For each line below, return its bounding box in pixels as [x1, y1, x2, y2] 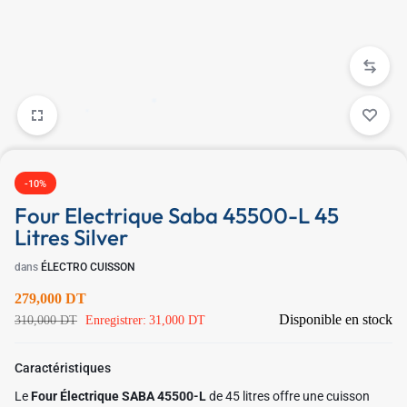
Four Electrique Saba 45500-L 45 [15, 202, 339, 229]
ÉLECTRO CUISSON [41, 261, 135, 273]
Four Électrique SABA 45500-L [31, 389, 206, 403]
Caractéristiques [15, 361, 111, 375]
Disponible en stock [279, 312, 392, 327]
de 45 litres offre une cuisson [206, 389, 370, 403]
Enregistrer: [85, 313, 146, 327]
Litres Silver [15, 223, 128, 251]
